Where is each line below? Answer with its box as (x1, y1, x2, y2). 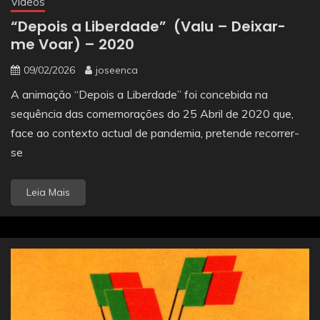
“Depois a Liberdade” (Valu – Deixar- (11, 16, 286, 36)
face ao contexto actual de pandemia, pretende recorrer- (11, 125, 299, 140)
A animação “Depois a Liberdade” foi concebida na (11, 86, 268, 101)
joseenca (96, 63, 138, 76)
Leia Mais (26, 185, 70, 199)
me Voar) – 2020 (11, 34, 134, 54)
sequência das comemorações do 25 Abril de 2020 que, (11, 106, 294, 121)
